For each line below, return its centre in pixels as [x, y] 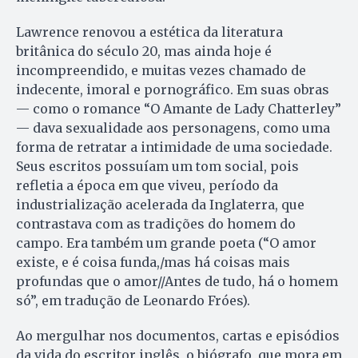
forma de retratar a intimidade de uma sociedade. [174, 147]
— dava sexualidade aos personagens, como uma [173, 128]
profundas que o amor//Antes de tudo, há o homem [177, 282]
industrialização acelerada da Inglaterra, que [160, 205]
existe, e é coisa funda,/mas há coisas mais [153, 263]
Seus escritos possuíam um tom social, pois [157, 167]
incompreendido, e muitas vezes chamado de [161, 71]
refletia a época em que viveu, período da [147, 186]
